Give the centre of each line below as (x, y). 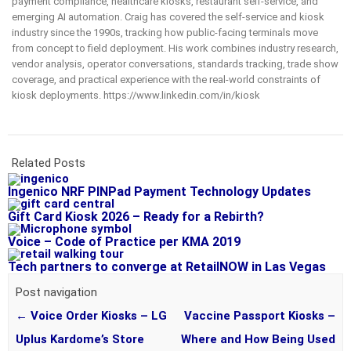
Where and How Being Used (259, 340)
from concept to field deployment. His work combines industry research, (175, 48)
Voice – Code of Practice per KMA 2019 (124, 241)
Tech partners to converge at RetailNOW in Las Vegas (167, 266)
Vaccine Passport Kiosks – (260, 316)
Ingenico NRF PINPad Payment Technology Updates (159, 191)
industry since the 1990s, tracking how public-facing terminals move (165, 32)
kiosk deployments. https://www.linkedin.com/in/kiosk (136, 95)
